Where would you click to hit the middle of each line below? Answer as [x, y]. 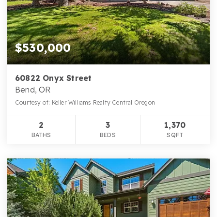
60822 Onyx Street [54, 78]
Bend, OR [33, 89]
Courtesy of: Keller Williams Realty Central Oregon [85, 102]
